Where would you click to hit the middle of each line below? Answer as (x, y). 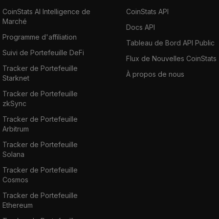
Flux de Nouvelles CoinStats (171, 58)
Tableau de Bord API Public (170, 43)
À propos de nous (155, 74)
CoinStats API (147, 11)
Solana (13, 154)
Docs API (140, 27)
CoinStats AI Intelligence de (46, 11)
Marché (15, 21)
